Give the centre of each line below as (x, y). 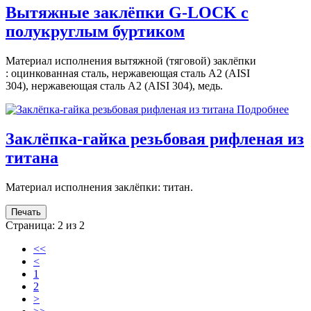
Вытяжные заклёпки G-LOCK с (127, 12)
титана (32, 157)
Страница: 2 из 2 (45, 225)
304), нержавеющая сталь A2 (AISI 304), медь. (114, 85)
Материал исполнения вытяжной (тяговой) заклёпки (131, 60)
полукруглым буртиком (95, 31)
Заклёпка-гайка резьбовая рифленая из (155, 138)
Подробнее (263, 109)
